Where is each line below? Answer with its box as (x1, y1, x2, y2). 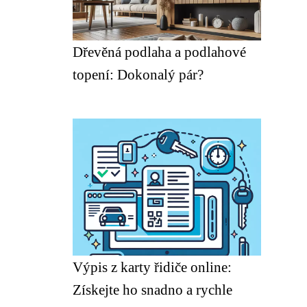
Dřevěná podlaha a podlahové (73, 44, 246, 60)
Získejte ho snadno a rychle (73, 282, 232, 297)
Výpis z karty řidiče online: (73, 259, 232, 275)
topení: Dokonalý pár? (73, 66, 204, 82)
